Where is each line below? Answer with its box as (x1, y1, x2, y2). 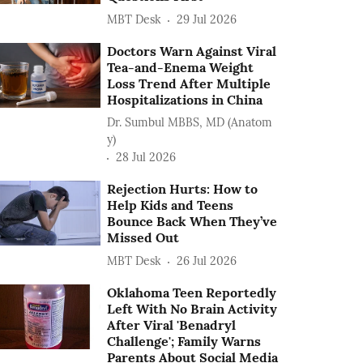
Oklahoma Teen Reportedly (107, 284, 277, 301)
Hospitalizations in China (107, 91, 263, 108)
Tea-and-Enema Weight (107, 58, 254, 75)
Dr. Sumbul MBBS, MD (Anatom (107, 114, 273, 130)
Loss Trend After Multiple (107, 75, 271, 92)
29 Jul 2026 (177, 12, 237, 28)
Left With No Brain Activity (107, 300, 278, 317)
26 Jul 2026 (177, 254, 237, 269)
